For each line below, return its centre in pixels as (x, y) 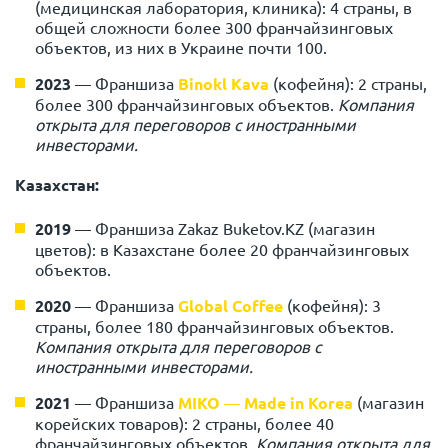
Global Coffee (230, 306)
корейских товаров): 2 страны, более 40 (184, 423)
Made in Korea (296, 403)
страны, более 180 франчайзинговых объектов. (214, 326)
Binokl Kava (223, 84)
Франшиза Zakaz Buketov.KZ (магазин (233, 228)
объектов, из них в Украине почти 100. (181, 47)
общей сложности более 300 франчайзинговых (214, 27)
